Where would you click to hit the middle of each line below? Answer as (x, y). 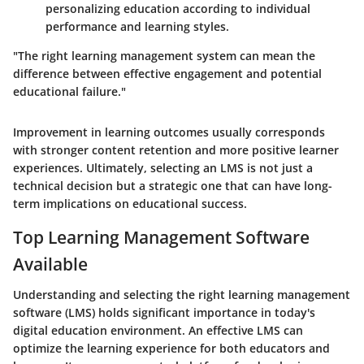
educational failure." (69, 91)
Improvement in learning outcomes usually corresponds (169, 132)
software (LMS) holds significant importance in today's (164, 313)
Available (50, 264)
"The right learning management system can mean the (164, 55)
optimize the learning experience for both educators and (171, 349)
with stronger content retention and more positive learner (176, 149)
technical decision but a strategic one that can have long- (173, 185)
